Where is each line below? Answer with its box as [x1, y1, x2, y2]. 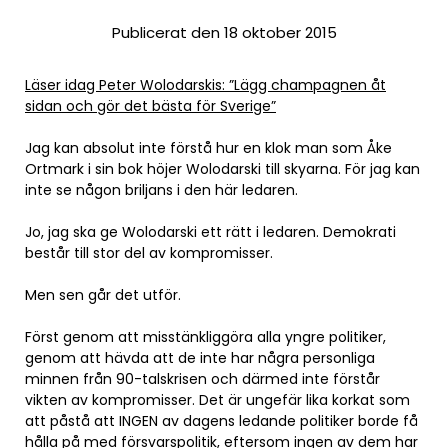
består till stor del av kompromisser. [25, 243, 273, 263]
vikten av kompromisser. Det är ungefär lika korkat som [25, 390, 410, 410]
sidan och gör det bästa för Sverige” [25, 96, 276, 116]
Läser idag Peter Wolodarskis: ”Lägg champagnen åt [25, 75, 386, 95]
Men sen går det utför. [25, 285, 181, 305]
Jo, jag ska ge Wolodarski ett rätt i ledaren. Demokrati [25, 222, 396, 242]
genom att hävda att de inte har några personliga [25, 348, 375, 368]
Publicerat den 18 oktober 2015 [111, 22, 337, 43]
